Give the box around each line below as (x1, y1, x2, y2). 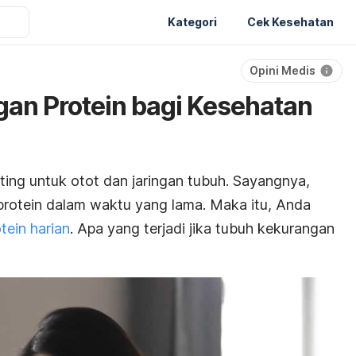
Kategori (168, 14, 217, 29)
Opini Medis (250, 64, 315, 77)
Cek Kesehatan (247, 14, 334, 29)
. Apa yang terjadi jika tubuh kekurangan (70, 220, 335, 237)
